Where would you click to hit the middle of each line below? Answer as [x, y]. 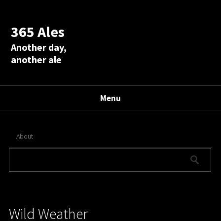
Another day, [39, 47]
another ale [37, 59]
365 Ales [38, 31]
